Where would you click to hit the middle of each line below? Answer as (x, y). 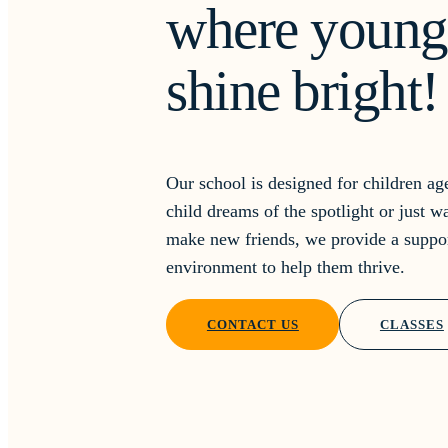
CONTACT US (252, 325)
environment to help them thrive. (286, 267)
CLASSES (411, 325)
